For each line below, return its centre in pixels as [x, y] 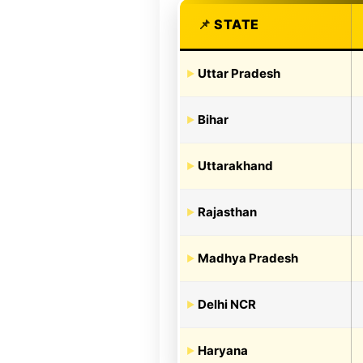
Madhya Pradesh [248, 258]
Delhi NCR [227, 304]
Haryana [223, 350]
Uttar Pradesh [239, 73]
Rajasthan [227, 211]
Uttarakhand [235, 165]
